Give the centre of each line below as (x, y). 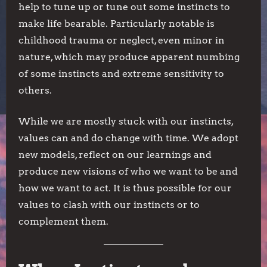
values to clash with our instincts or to (109, 205)
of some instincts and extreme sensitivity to (121, 74)
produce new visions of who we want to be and (128, 171)
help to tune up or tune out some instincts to (124, 7)
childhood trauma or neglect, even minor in (122, 40)
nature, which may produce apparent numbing (129, 57)
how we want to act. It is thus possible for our (125, 188)
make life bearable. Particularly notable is (117, 24)
